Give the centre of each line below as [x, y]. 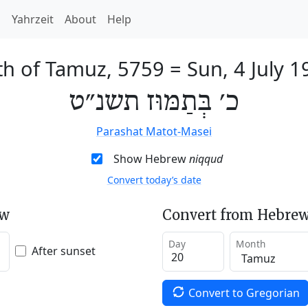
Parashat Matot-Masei [154, 131]
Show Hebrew [151, 159]
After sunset [64, 251]
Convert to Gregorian [244, 293]
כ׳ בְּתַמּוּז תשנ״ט [154, 102]
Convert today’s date [154, 180]
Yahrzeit [33, 19]
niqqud [206, 159]
